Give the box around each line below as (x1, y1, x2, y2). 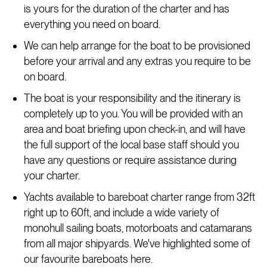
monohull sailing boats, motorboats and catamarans (24, 222, 252, 234)
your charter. (24, 169, 80, 182)
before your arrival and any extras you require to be (24, 55, 251, 67)
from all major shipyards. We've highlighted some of (24, 237, 250, 250)
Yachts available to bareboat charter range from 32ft (24, 191, 255, 203)
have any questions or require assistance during (24, 154, 237, 166)
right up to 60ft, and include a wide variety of (24, 206, 219, 219)
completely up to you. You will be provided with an (24, 107, 243, 120)
